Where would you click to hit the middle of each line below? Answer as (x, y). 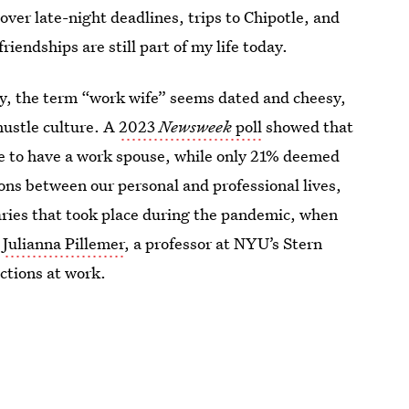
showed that (308, 126)
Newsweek (196, 126)
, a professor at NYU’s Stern (224, 243)
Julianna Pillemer (64, 243)
